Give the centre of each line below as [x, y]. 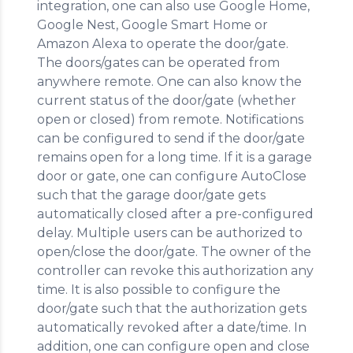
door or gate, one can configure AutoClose [172, 176]
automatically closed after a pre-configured [175, 214]
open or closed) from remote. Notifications [170, 119]
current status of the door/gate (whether [167, 100]
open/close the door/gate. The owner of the [174, 252]
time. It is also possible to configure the [159, 290]
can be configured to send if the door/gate [171, 138]
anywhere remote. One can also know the [169, 82]
